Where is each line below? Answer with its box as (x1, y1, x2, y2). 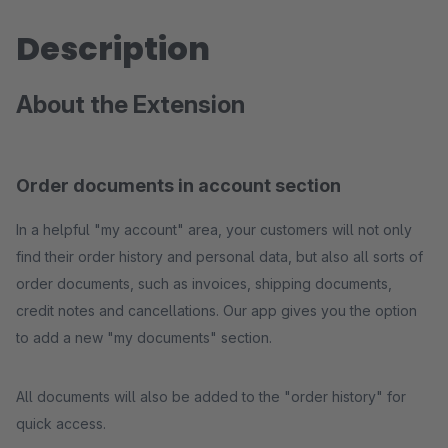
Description (16, 26, 210, 71)
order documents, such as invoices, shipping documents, (16, 275, 392, 292)
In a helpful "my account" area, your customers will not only (16, 221, 412, 238)
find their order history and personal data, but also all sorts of (16, 248, 423, 265)
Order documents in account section (16, 175, 341, 196)
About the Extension (16, 90, 245, 119)
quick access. (16, 415, 106, 432)
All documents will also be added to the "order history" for (16, 388, 406, 405)
